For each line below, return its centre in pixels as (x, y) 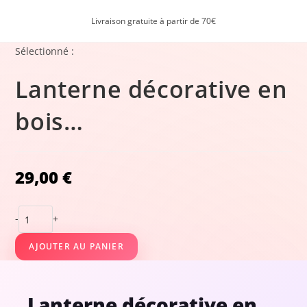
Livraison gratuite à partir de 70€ (153, 21)
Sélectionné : (45, 51)
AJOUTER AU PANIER (76, 246)
